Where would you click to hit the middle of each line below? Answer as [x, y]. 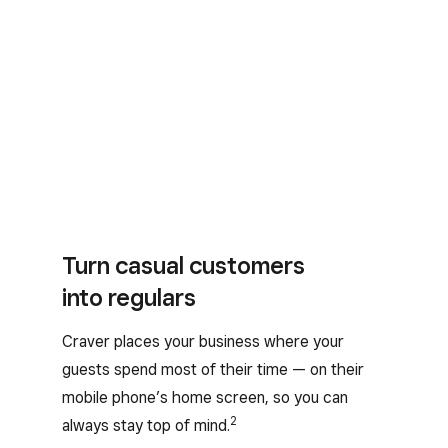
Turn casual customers [183, 265]
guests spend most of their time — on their [213, 369]
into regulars [129, 297]
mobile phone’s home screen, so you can [205, 397]
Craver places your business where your [203, 341]
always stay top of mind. [146, 425]
